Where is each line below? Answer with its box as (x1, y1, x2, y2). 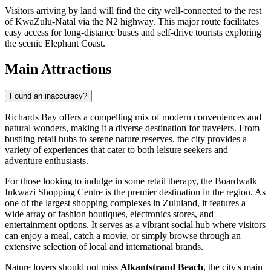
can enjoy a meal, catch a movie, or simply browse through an (5, 230, 241, 241)
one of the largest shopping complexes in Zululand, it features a (5, 197, 246, 208)
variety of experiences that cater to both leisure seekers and (5, 144, 228, 155)
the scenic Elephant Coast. (5, 38, 105, 48)
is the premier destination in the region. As (103, 186, 266, 197)
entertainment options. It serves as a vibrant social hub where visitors (5, 219, 266, 230)
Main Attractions (5, 60, 111, 77)
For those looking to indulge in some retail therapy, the (5, 175, 215, 186)
